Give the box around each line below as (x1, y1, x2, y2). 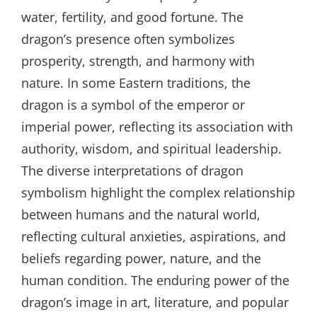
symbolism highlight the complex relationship (21, 184, 295, 201)
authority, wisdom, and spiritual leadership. (21, 140, 282, 157)
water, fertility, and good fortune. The (21, 8, 243, 25)
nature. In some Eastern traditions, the (21, 74, 250, 91)
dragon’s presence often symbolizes (21, 30, 235, 47)
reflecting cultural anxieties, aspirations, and (21, 228, 286, 245)
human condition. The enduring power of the (21, 272, 289, 289)
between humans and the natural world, (21, 206, 260, 223)
